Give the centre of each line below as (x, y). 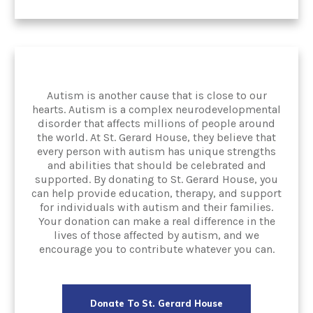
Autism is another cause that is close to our (156, 95)
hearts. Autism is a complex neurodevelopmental (156, 109)
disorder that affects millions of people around (156, 123)
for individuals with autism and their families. (156, 207)
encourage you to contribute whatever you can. (156, 249)
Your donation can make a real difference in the (156, 221)
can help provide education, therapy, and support (156, 193)
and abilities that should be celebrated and (156, 165)
